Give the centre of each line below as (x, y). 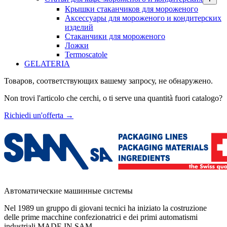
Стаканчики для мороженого (115, 36)
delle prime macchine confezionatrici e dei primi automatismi (101, 217)
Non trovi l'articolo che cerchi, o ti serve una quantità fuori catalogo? (113, 98)
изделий (79, 27)
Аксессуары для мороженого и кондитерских (143, 18)
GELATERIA (47, 63)
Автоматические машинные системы (68, 191)
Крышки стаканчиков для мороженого (131, 9)
